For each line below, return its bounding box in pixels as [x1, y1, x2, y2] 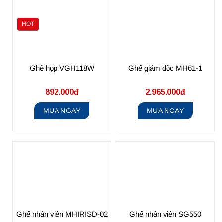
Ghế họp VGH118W [29, 63, 94, 72]
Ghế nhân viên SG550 [129, 209, 201, 218]
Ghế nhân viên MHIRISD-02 [16, 209, 108, 218]
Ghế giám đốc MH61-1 [128, 63, 202, 72]
